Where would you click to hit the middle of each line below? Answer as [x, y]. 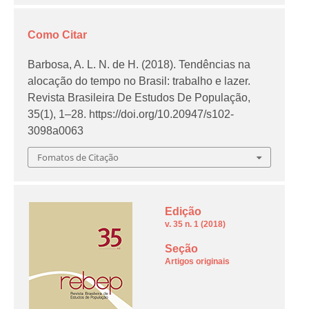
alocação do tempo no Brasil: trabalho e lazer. [139, 81]
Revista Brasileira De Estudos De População [138, 98]
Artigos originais [197, 261]
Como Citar [58, 35]
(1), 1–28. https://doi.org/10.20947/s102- [137, 114]
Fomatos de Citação [78, 157]
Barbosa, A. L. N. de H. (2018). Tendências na [139, 65]
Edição [183, 211]
